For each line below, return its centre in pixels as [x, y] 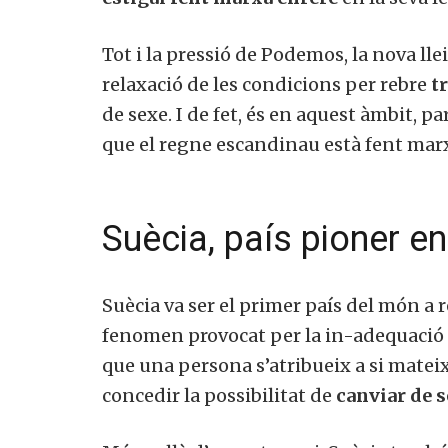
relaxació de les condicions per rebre [266, 84]
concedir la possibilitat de [219, 395]
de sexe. [139, 114]
